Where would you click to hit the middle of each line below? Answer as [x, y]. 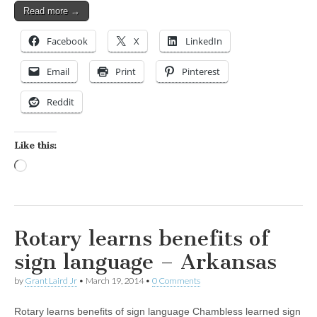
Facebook [67, 41]
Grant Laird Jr [51, 281]
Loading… [50, 167]
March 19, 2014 [115, 281]
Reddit [60, 102]
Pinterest [201, 72]
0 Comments [176, 281]
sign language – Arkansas [145, 262]
